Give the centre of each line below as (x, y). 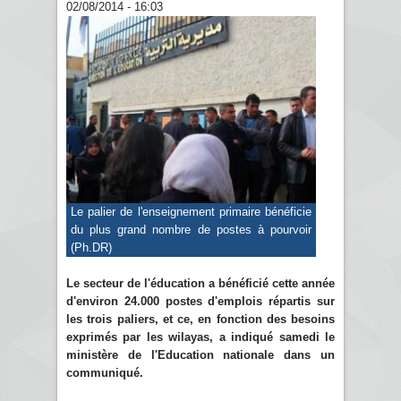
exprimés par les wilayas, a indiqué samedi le (200, 337)
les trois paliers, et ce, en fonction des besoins (200, 319)
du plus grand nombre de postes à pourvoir (191, 229)
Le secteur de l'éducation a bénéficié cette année (200, 283)
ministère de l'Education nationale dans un (200, 354)
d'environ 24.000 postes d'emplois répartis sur (200, 301)
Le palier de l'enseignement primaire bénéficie (191, 211)
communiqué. (105, 372)
